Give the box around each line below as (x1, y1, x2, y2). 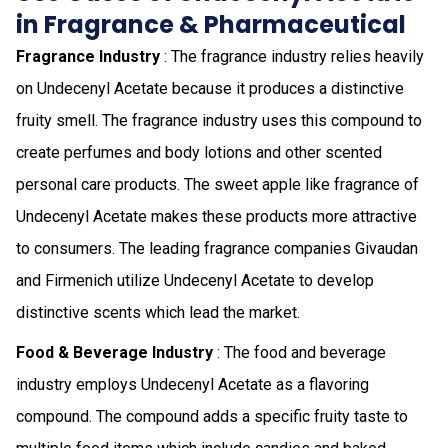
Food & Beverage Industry (16, 342, 213, 362)
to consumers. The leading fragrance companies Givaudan (16, 238, 418, 258)
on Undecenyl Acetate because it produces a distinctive (16, 78, 404, 98)
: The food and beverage (213, 342, 386, 362)
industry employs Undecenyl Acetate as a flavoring (16, 374, 369, 394)
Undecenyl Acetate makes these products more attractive (16, 206, 417, 226)
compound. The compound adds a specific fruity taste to (16, 406, 408, 426)
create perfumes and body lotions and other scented (16, 142, 382, 162)
